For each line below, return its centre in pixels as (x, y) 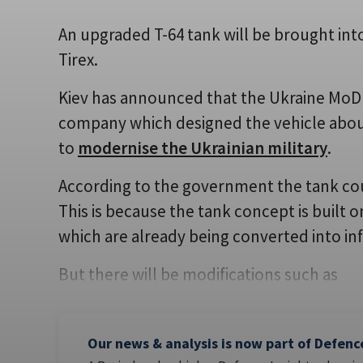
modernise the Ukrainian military (203, 148)
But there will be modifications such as (198, 275)
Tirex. (78, 60)
